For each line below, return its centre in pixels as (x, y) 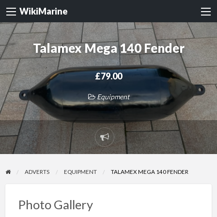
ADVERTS (37, 172)
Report (117, 143)
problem (119, 156)
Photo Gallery (55, 205)
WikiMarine (44, 11)
